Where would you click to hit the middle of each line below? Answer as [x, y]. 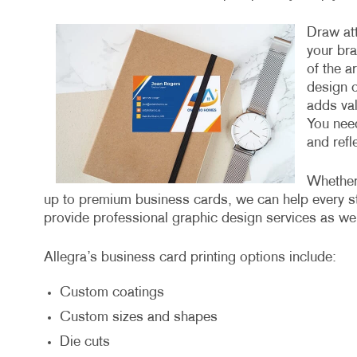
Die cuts [84, 343]
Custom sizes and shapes [138, 318]
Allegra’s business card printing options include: [190, 258]
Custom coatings [112, 293]
